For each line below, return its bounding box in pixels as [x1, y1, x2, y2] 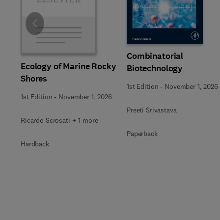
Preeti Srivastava [127, 105, 177, 114]
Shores [21, 73, 48, 84]
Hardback [21, 139, 49, 148]
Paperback [127, 129, 158, 138]
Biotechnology [127, 62, 183, 74]
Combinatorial [127, 50, 184, 62]
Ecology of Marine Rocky [21, 60, 116, 72]
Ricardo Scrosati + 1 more [21, 116, 98, 125]
